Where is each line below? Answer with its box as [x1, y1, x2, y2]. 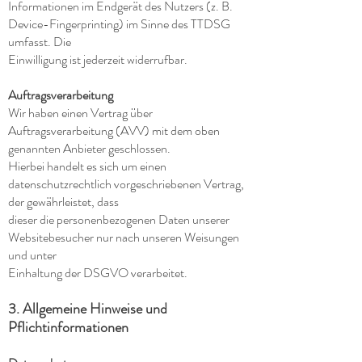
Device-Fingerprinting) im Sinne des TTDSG [8, 15, 230, 33]
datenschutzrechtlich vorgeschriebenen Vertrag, [8, 175, 244, 193]
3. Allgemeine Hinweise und [8, 298, 167, 319]
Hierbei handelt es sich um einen [8, 157, 166, 175]
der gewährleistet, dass [8, 192, 119, 211]
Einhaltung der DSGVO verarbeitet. [8, 263, 187, 282]
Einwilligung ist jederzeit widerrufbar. [8, 50, 187, 69]
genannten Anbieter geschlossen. [8, 139, 170, 158]
